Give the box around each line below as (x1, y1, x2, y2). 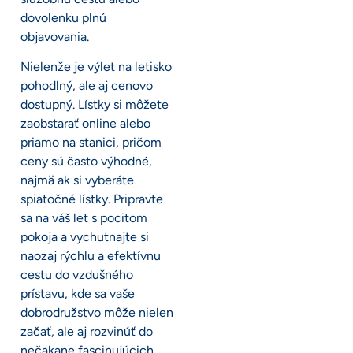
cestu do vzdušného (20, 267, 133, 283)
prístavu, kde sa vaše (20, 286, 135, 302)
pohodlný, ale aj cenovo (20, 78, 153, 94)
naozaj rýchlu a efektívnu (20, 248, 161, 264)
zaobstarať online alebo (20, 116, 150, 132)
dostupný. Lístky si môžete (20, 97, 169, 113)
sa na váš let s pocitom (20, 210, 147, 226)
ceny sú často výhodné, (20, 154, 152, 169)
